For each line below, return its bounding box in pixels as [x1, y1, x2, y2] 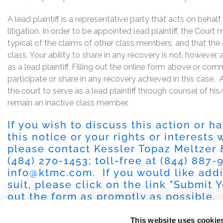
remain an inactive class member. [7, 98, 128, 108]
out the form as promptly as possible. [7, 190, 216, 203]
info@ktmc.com [7, 166, 93, 179]
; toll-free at [89, 154, 160, 167]
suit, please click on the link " [7, 178, 174, 191]
